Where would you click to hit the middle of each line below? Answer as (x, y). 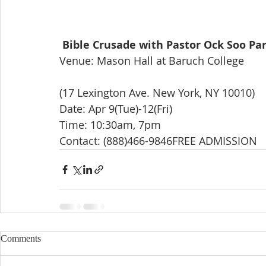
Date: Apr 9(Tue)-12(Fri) (116, 109)
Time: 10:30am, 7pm (110, 125)
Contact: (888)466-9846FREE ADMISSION (158, 141)
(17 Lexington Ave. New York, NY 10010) (157, 93)
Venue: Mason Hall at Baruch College (152, 61)
